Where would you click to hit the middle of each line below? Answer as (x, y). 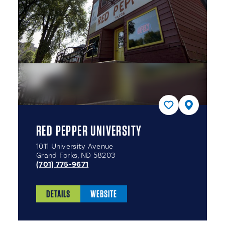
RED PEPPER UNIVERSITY (89, 131)
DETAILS (58, 194)
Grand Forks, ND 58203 (76, 155)
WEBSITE (104, 194)
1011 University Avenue (75, 146)
